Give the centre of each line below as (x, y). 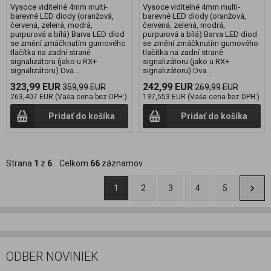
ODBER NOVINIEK (52, 256)
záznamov (121, 163)
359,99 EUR (84, 87)
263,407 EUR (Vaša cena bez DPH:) (69, 97)
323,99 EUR (35, 87)
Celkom (71, 163)
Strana (20, 163)
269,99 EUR (217, 87)
